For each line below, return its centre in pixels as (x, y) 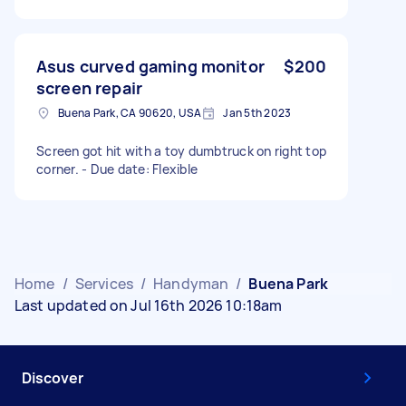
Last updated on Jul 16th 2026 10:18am (149, 305)
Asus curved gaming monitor (150, 66)
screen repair (89, 87)
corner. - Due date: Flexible (117, 169)
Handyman (191, 283)
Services (104, 283)
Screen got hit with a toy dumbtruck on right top (181, 150)
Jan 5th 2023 (257, 112)
